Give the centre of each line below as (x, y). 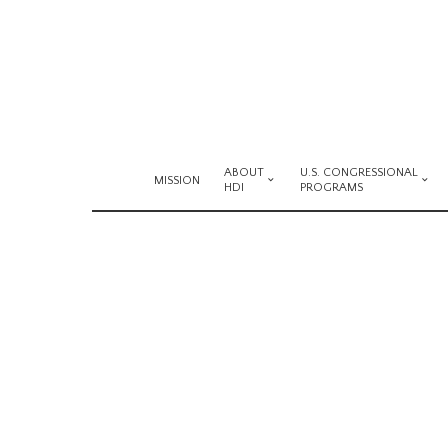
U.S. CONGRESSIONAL (359, 172)
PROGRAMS (331, 187)
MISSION (177, 180)
